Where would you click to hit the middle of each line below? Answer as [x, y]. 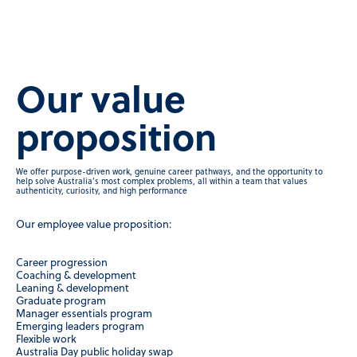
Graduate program [61, 302]
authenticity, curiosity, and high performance [102, 191]
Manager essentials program [84, 315]
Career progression [62, 264]
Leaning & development [73, 289]
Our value [101, 104]
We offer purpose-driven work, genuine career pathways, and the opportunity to [169, 172]
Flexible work [46, 340]
